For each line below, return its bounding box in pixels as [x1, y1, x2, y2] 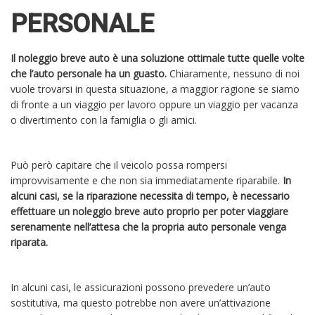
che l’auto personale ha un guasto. [11, 67, 169, 81]
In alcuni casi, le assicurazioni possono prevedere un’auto [11, 281, 271, 295]
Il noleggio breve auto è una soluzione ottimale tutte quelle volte [11, 51, 304, 65]
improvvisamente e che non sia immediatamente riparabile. [11, 174, 283, 188]
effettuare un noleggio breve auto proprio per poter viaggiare [11, 205, 288, 219]
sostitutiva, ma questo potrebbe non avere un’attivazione [11, 296, 271, 310]
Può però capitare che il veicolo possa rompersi [11, 158, 227, 172]
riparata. [11, 236, 51, 250]
